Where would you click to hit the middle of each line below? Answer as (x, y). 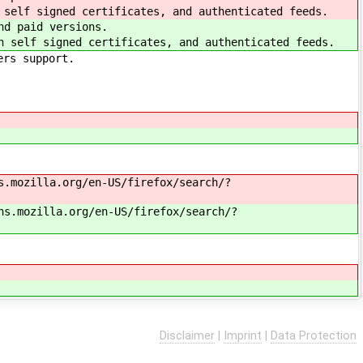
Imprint (243, 335)
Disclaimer (187, 335)
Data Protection (314, 335)
